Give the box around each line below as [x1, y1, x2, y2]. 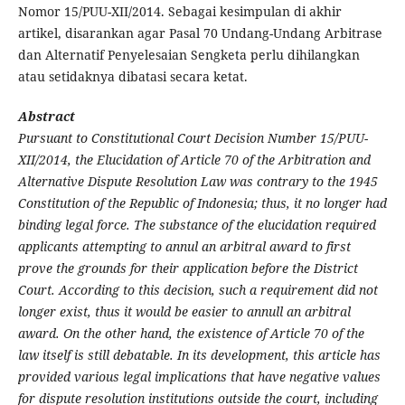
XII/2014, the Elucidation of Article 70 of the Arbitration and [17, 151, 371, 169]
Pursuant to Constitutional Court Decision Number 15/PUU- [17, 129, 368, 147]
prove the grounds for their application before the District [17, 259, 358, 278]
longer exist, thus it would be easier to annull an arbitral [17, 303, 351, 321]
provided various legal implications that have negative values [17, 368, 381, 386]
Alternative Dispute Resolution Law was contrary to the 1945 [17, 173, 378, 191]
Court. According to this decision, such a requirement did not [17, 281, 378, 299]
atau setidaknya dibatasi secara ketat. [17, 68, 248, 86]
